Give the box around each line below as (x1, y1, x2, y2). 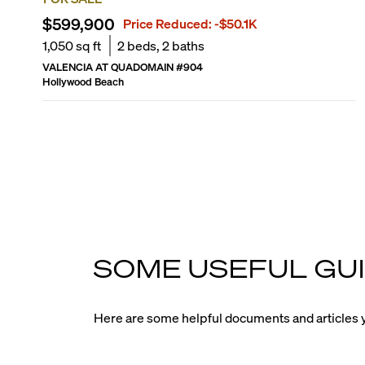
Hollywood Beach (42, 74, 124, 88)
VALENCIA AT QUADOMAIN (42, 59, 174, 73)
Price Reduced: (122, 15, 214, 32)
